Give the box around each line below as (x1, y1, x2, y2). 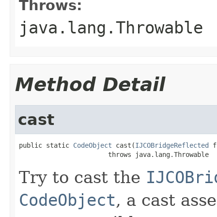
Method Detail (15, 73, 165, 95)
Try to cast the (19, 167, 146, 187)
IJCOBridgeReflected (135, 141, 209, 149)
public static (19, 141, 73, 149)
